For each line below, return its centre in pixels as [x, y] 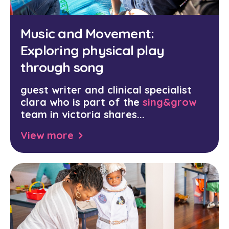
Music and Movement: [87, 33]
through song [62, 67]
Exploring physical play [93, 50]
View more [47, 135]
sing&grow [169, 102]
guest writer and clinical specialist [106, 90]
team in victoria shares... [83, 114]
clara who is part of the [82, 102]
